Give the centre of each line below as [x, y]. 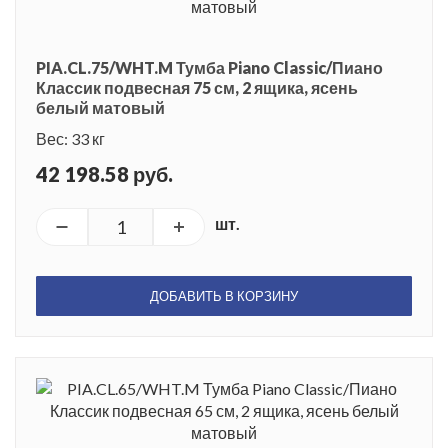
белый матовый [100, 107]
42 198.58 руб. [104, 173]
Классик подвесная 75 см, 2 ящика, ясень [197, 87]
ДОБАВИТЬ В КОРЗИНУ [224, 295]
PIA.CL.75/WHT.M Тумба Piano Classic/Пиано [209, 67]
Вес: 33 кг [70, 138]
